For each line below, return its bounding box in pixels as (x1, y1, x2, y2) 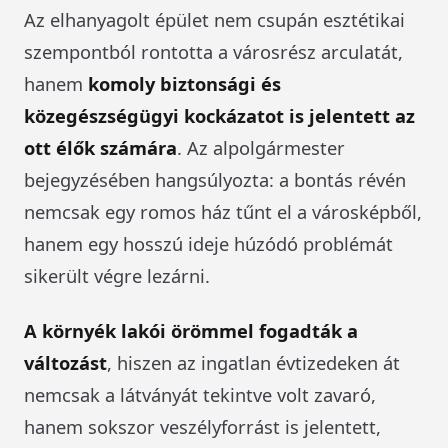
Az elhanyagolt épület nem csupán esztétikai (24, 6, 405, 32)
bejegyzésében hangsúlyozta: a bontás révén (24, 166, 406, 192)
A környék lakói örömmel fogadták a (24, 317, 358, 343)
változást (24, 349, 107, 375)
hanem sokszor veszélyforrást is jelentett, (24, 413, 381, 439)
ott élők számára (24, 134, 177, 160)
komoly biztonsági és (88, 70, 281, 96)
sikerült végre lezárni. (24, 262, 210, 288)
